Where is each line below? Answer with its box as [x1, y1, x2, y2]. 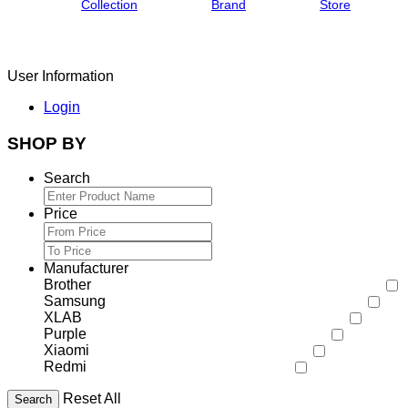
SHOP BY [7, 133, 87, 153]
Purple [44, 326, 87, 342]
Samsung [44, 293, 106, 310]
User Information [7, 67, 114, 84]
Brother [44, 277, 91, 293]
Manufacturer [44, 260, 128, 277]
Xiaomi [44, 342, 89, 359]
